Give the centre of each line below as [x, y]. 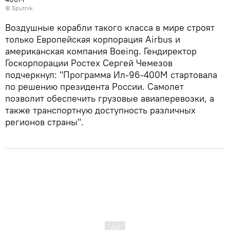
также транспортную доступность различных [100, 110]
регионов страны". [44, 122]
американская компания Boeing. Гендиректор [101, 51]
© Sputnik [19, 8]
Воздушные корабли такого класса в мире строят [110, 27]
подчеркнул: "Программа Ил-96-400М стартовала [111, 74]
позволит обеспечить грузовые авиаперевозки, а [110, 98]
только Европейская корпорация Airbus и [93, 39]
